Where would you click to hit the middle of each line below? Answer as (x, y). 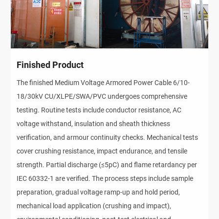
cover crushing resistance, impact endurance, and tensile (102, 151)
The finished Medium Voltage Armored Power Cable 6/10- (103, 82)
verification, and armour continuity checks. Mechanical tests (108, 137)
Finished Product (50, 65)
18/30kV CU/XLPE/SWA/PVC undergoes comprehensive (102, 96)
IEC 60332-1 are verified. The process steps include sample (105, 178)
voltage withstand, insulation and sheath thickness (94, 123)
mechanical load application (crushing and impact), (94, 206)
